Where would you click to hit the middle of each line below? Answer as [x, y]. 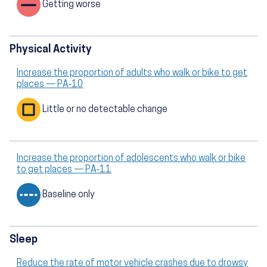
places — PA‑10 [50, 84]
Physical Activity [51, 49]
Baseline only [69, 195]
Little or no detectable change [105, 110]
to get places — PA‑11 [64, 170]
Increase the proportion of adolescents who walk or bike [131, 158]
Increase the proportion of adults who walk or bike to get [132, 73]
